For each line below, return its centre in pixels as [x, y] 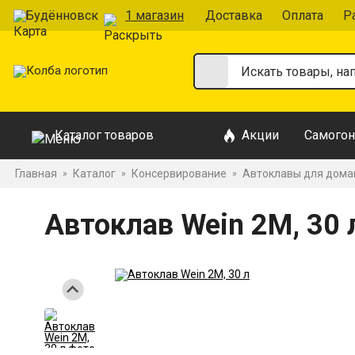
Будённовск [62, 15]
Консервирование [179, 174]
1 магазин [155, 15]
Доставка [234, 15]
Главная [36, 174]
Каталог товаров [104, 135]
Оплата [303, 15]
